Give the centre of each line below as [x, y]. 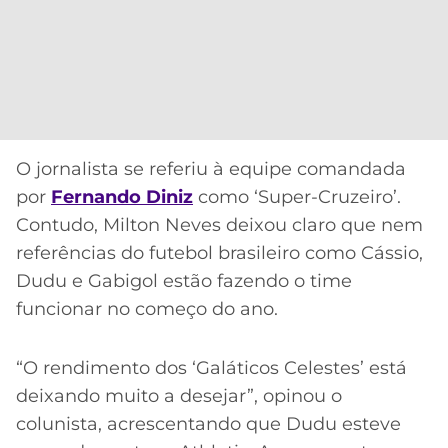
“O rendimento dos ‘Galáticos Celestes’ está [211, 367]
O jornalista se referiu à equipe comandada [211, 169]
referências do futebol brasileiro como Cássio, [219, 253]
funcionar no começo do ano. [147, 309]
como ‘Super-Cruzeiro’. [297, 197]
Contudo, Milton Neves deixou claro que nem [219, 225]
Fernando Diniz [122, 197]
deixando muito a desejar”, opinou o [179, 395]
